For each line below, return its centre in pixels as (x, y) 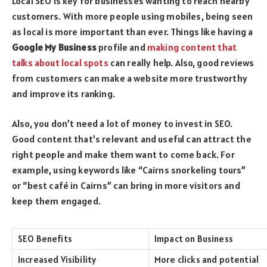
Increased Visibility (57, 260)
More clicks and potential (207, 260)
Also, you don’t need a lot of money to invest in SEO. (122, 124)
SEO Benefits (45, 239)
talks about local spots (60, 62)
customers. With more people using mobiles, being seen (133, 16)
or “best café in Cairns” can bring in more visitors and (126, 186)
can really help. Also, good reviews (181, 62)
